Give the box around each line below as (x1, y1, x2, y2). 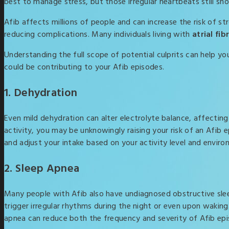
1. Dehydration (4, 84, 78, 102)
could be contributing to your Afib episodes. (4, 61, 165, 74)
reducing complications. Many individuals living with (4, 28, 192, 41)
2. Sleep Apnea (4, 160, 80, 178)
